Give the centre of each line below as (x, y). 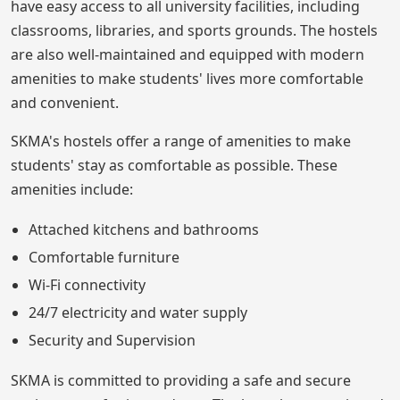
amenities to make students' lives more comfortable (187, 78)
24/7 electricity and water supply (138, 312)
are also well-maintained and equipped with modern (187, 54)
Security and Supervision (112, 340)
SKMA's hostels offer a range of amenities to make (181, 141)
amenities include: (72, 189)
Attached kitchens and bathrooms (144, 229)
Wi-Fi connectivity (87, 284)
